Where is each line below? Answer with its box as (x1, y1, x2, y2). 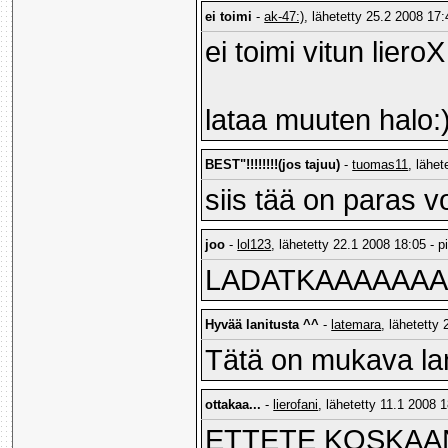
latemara (331, 317, 382, 333)
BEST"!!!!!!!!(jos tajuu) (205, 157, 341, 173)
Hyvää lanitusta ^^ (205, 317, 320, 333)
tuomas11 (352, 157, 409, 173)
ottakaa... (205, 397, 262, 413)
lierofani (273, 397, 319, 413)
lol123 (237, 237, 272, 253)
